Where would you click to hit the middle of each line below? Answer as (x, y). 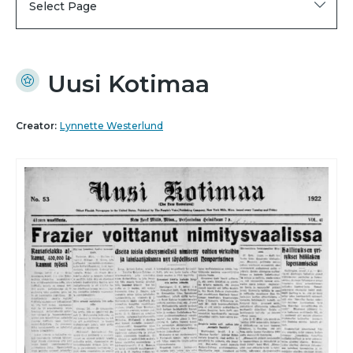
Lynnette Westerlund (111, 126)
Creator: (36, 126)
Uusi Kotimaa (128, 84)
